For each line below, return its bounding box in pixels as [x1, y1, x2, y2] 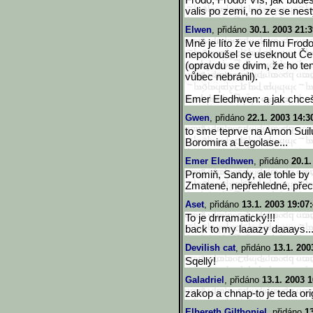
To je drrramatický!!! [185, 212, 275, 224]
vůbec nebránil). [185, 71, 258, 82]
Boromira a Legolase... [185, 137, 288, 148]
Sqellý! [185, 256, 216, 267]
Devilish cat [185, 242, 235, 253]
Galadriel [185, 275, 224, 285]
